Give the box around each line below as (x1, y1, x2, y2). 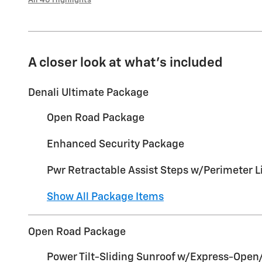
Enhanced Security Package (47, 139, 184, 150)
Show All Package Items (47, 191, 164, 202)
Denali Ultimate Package (28, 87, 149, 98)
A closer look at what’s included (28, 56, 223, 70)
